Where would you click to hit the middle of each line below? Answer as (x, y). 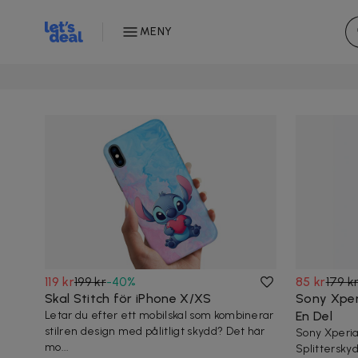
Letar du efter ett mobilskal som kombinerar (159, 316)
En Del (314, 316)
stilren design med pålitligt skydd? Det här (155, 332)
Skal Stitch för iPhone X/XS (128, 299)
